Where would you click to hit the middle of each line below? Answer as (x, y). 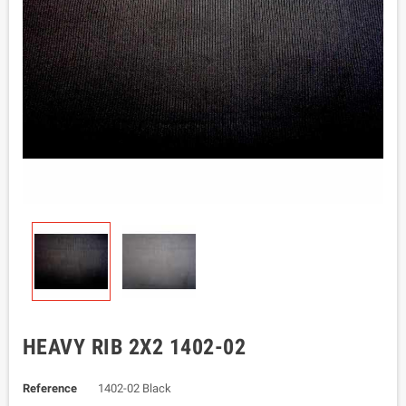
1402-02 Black (134, 388)
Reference (50, 388)
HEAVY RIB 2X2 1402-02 (135, 347)
